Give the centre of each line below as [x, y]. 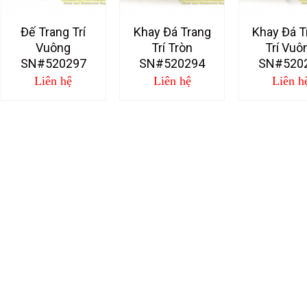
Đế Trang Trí [53, 32]
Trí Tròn [172, 48]
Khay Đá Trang [172, 32]
